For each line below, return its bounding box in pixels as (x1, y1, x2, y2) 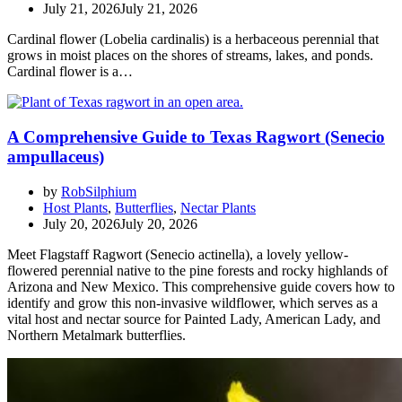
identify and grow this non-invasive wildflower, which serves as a (7, 294, 378, 310)
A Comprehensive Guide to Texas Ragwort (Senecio (7, 127, 385, 147)
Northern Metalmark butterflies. (7, 327, 186, 343)
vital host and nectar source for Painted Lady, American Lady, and (7, 310, 380, 327)
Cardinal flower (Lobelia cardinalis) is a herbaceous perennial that (7, 31, 379, 48)
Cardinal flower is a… (7, 64, 136, 80)
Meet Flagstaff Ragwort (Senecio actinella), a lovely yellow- (7, 246, 348, 262)
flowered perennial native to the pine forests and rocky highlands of (7, 262, 388, 278)
